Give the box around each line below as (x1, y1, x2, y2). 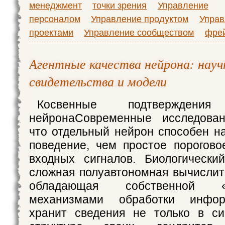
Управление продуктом (91, 14, 189, 24)
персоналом (29, 14, 80, 24)
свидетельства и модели (29, 72, 167, 90)
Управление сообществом (84, 27, 194, 38)
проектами (29, 27, 73, 38)
